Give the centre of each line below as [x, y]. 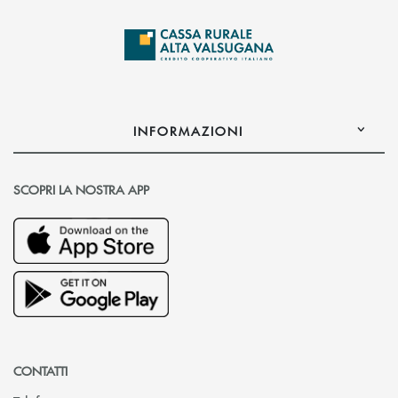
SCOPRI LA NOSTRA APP [81, 190]
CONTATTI [40, 371]
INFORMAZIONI [188, 130]
